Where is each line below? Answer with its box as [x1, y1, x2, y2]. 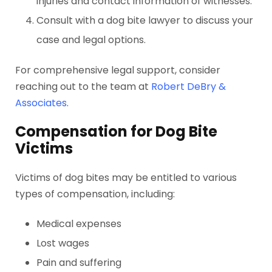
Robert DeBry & [151, 80, 226, 93]
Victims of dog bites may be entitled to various [15, 171, 237, 185]
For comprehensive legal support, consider [15, 63, 220, 77]
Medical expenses [36, 217, 121, 231]
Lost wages [36, 236, 89, 250]
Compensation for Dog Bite [15, 121, 217, 141]
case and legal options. [36, 33, 146, 47]
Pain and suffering [36, 256, 121, 270]
